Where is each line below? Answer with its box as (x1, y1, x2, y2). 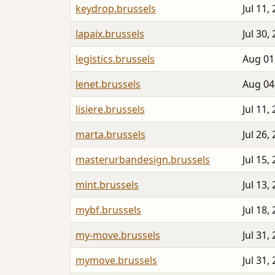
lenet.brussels (76, 77, 141, 91)
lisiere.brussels (76, 103, 145, 117)
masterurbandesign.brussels (76, 153, 210, 167)
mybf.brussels (76, 203, 141, 217)
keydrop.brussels (76, 2, 156, 16)
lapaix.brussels (76, 27, 144, 41)
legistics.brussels (76, 52, 155, 66)
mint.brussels (76, 178, 139, 192)
